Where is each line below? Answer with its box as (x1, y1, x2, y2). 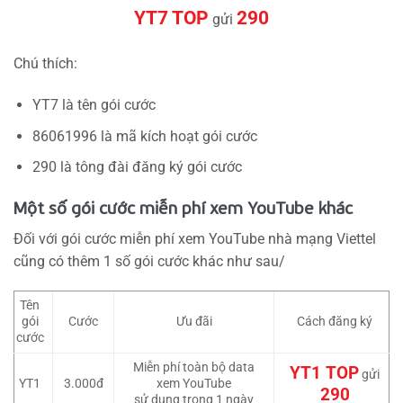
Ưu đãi (175, 314, 212, 330)
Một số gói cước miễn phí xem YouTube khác (13, 195, 353, 219)
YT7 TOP (134, 7, 209, 30)
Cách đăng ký (297, 314, 373, 330)
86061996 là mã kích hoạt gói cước (31, 127, 257, 145)
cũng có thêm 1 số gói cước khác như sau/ (13, 252, 285, 270)
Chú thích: (13, 55, 77, 73)
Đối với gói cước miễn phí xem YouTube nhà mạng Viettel (13, 229, 376, 247)
